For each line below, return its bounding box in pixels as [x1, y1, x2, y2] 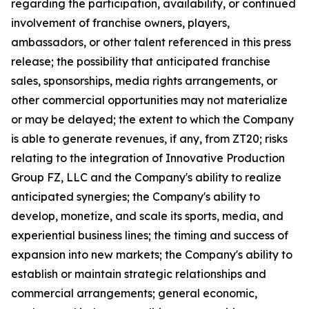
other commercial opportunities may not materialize [11, 93, 288, 107]
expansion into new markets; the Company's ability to [11, 248, 292, 261]
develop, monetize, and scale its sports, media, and [11, 209, 283, 223]
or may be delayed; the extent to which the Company [11, 112, 294, 126]
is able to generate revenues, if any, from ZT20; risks [11, 132, 288, 146]
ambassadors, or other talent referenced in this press [11, 35, 291, 49]
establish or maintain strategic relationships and [11, 267, 266, 281]
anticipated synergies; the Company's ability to [11, 190, 260, 203]
